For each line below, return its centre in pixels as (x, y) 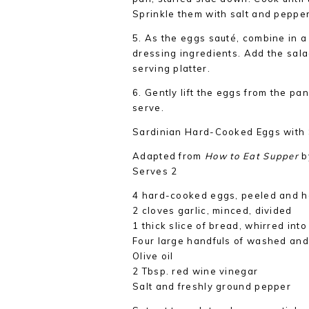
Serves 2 (155, 171)
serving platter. (171, 68)
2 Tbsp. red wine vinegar (196, 271)
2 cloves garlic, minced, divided (212, 210)
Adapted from (169, 156)
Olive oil (153, 256)
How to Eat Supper (252, 156)
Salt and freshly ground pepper (212, 286)
